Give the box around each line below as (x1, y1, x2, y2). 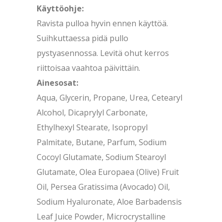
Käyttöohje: (37, 3, 84, 14)
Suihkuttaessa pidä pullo (37, 33, 128, 44)
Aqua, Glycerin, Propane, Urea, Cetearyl (37, 92, 182, 104)
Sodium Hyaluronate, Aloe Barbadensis (37, 196, 182, 208)
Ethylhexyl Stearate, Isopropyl (37, 122, 148, 133)
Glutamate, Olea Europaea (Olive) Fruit (37, 166, 179, 178)
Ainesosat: (37, 77, 78, 89)
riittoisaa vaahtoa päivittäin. (37, 62, 140, 74)
